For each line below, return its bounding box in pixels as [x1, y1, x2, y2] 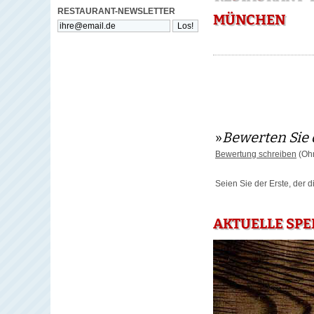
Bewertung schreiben [215, 149, 296, 160]
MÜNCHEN [213, 11, 285, 28]
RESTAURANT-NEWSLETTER [57, 6, 175, 16]
